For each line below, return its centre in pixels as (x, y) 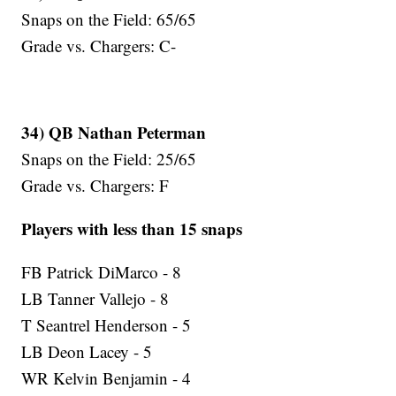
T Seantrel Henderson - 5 (107, 325)
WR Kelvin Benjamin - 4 (107, 378)
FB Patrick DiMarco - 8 (102, 272)
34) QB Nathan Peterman (114, 133)
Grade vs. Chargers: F (95, 186)
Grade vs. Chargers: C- (99, 46)
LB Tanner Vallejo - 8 (95, 299)
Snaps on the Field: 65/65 (109, 19)
